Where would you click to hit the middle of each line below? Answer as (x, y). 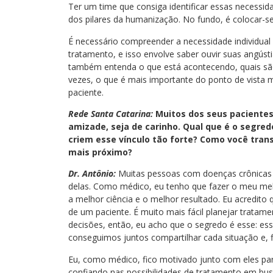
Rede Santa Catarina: (111, 113)
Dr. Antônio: (92, 174)
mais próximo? (100, 152)
